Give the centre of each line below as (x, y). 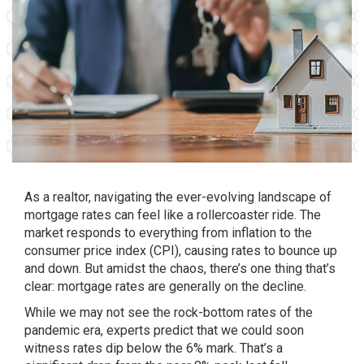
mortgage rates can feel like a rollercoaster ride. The (173, 215)
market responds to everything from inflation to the (168, 233)
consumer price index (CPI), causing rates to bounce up (181, 251)
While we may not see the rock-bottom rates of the (169, 312)
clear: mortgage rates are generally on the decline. (165, 286)
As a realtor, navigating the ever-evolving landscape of (178, 197)
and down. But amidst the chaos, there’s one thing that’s (180, 269)
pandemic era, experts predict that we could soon (164, 330)
